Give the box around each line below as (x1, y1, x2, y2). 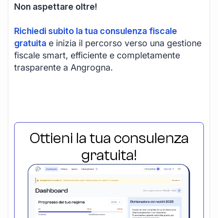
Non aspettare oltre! (14, 1, 97, 12)
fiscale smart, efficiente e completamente (14, 50, 180, 60)
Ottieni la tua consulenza (29, 129, 189, 147)
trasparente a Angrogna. (14, 62, 113, 73)
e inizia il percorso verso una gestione (46, 37, 201, 48)
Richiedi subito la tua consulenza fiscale (14, 25, 177, 36)
